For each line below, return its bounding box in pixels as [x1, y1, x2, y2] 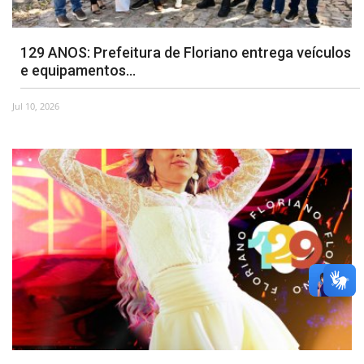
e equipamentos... [20, 61, 136, 79]
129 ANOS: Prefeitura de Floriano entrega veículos [20, 43, 351, 61]
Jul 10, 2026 [12, 99, 59, 112]
